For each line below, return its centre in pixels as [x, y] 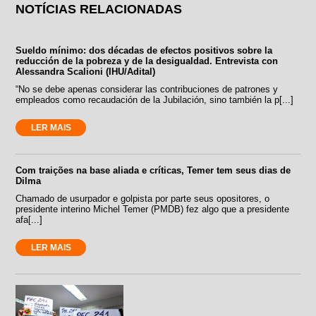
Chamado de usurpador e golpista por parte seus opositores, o [143, 198]
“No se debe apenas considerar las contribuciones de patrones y [147, 89]
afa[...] [29, 219]
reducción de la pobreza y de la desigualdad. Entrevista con [147, 61]
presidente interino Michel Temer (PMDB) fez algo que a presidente [153, 209]
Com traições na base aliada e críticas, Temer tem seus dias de [153, 170]
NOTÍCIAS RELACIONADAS [99, 9]
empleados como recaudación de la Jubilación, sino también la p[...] [155, 99]
